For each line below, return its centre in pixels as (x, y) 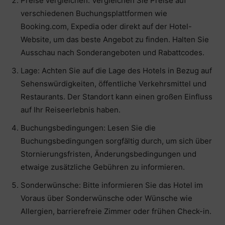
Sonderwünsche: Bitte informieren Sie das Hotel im (112, 185)
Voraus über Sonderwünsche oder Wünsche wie (106, 198)
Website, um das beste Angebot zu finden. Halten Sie (115, 40)
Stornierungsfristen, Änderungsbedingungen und (108, 154)
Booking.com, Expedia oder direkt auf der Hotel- (106, 27)
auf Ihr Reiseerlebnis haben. (71, 110)
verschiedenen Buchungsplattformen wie (94, 14)
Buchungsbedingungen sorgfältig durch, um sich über (116, 141)
